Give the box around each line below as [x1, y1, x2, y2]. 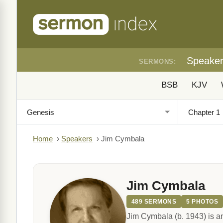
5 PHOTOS [186, 198, 219, 205]
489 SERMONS [131, 198, 177, 205]
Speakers [61, 135, 93, 143]
